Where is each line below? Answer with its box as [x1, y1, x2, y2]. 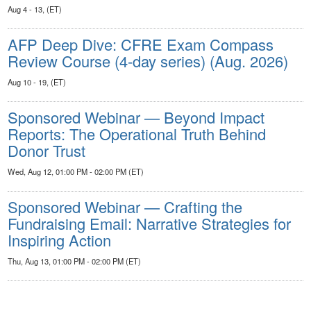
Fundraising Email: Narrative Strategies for [8, 212, 291, 234]
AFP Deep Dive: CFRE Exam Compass [8, 33, 274, 55]
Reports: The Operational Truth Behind [8, 122, 266, 144]
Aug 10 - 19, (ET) [8, 76, 66, 87]
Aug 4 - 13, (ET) [8, 3, 62, 15]
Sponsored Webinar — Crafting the [8, 195, 242, 217]
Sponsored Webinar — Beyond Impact [8, 106, 264, 128]
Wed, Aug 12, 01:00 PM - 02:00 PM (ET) [8, 165, 144, 177]
